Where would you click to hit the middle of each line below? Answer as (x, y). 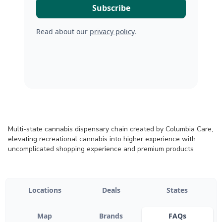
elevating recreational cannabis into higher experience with (102, 139)
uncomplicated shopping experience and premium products (101, 149)
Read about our (63, 31)
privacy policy (112, 31)
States (177, 190)
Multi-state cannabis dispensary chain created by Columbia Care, (111, 129)
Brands (111, 216)
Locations (45, 190)
